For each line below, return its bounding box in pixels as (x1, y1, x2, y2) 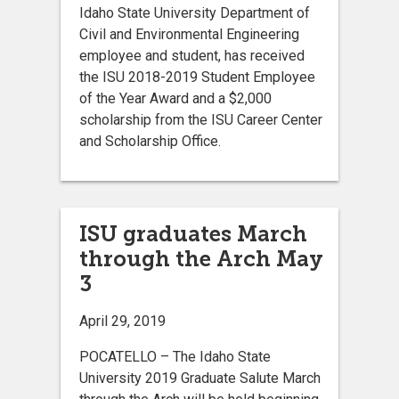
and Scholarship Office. (79, 133, 221, 151)
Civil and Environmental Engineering (79, 26, 299, 44)
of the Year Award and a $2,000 (79, 90, 272, 108)
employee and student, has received (79, 47, 305, 65)
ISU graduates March (79, 221, 307, 248)
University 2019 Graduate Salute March (79, 370, 321, 387)
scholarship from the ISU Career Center (79, 111, 322, 129)
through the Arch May (79, 246, 323, 273)
